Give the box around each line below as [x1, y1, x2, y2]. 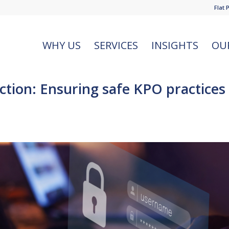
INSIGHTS [151, 38, 199, 52]
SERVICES [94, 38, 139, 52]
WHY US [42, 38, 81, 52]
